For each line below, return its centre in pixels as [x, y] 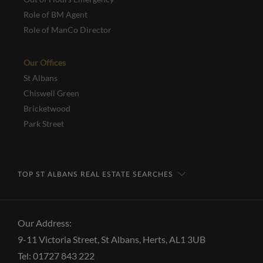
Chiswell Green [51, 93]
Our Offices [45, 62]
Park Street [44, 123]
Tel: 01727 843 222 [56, 255]
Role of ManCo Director [68, 29]
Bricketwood [47, 108]
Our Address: [45, 222]
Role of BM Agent [55, 14]
